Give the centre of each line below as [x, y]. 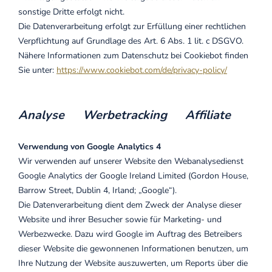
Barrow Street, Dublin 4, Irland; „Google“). [97, 190]
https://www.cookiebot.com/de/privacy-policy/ [142, 70]
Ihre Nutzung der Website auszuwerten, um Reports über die [133, 263]
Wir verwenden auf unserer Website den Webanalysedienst [131, 161]
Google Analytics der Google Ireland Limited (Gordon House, [133, 176]
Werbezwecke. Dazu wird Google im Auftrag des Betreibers [130, 234]
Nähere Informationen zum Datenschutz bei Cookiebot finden [133, 56]
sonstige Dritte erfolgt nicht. [71, 12]
